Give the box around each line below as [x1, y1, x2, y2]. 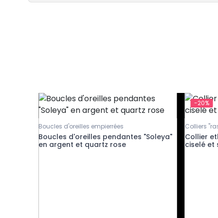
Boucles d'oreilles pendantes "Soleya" [38, 131, 172, 142]
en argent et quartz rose [38, 139, 126, 149]
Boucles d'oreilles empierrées [38, 122, 124, 130]
